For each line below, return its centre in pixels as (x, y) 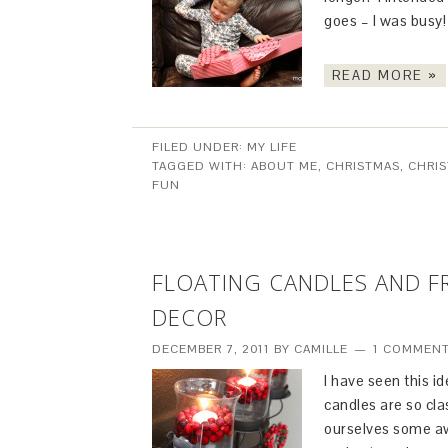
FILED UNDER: (199, 147)
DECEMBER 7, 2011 (211, 349)
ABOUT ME (284, 166)
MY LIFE (272, 147)
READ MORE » (385, 75)
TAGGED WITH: (201, 166)
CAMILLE (321, 349)
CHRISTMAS (363, 166)
